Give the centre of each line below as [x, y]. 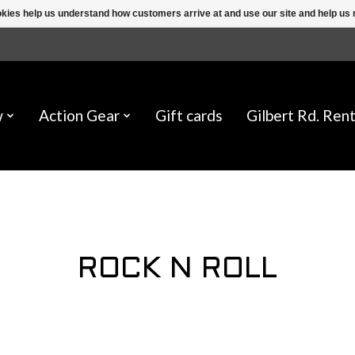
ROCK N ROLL [177, 270]
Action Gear [79, 116]
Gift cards [189, 116]
